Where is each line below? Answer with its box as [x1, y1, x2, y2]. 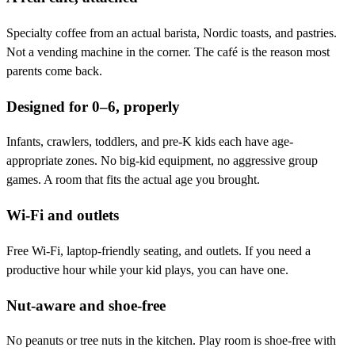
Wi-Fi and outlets [6, 207, 119, 224]
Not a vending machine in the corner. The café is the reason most [6, 45, 330, 59]
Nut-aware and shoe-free [6, 296, 166, 314]
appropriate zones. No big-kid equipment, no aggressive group [6, 154, 318, 168]
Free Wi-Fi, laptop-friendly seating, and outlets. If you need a [6, 243, 311, 258]
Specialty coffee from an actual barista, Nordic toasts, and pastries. [6, 26, 337, 40]
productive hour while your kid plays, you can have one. [6, 262, 288, 277]
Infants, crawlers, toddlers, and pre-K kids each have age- [6, 135, 293, 149]
